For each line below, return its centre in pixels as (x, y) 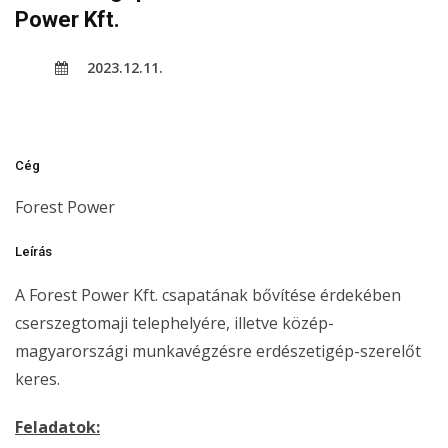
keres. (39, 378)
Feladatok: (57, 426)
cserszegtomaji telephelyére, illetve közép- (174, 322)
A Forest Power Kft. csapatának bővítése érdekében (208, 294)
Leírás (33, 251)
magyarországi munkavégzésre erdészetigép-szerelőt (218, 350)
